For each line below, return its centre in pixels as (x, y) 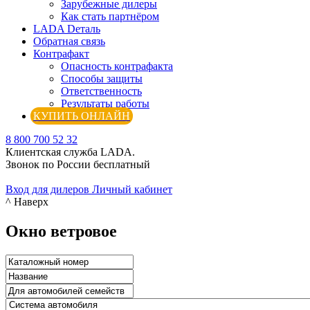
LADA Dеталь (67, 29)
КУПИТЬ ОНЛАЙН (82, 116)
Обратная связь (69, 41)
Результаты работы (105, 103)
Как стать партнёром (110, 16)
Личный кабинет (132, 189)
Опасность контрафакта (117, 66)
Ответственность (101, 91)
